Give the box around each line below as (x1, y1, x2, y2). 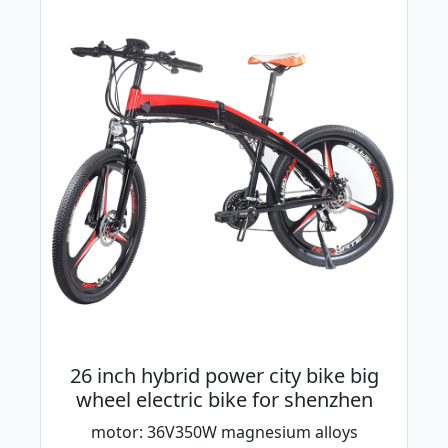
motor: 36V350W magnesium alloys (90, 421, 358, 444)
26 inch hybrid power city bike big (69, 362, 379, 390)
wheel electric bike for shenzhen (75, 386, 373, 414)
